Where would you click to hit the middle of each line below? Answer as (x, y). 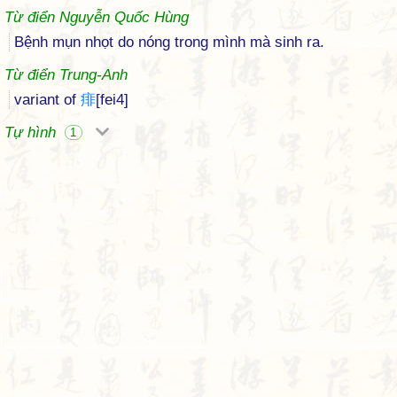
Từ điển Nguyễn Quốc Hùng (97, 17)
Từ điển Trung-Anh (66, 75)
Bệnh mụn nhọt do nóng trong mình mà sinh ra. (169, 42)
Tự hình (32, 132)
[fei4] (112, 100)
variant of (47, 100)
